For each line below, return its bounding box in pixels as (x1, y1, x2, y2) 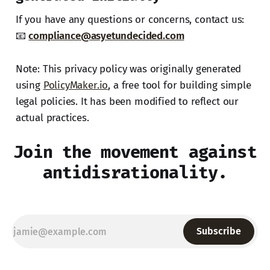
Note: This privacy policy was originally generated (15, 62, 242, 75)
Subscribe (196, 225, 241, 237)
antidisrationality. (42, 162, 228, 184)
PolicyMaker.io (43, 78, 108, 92)
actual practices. (15, 111, 89, 124)
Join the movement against (13, 142, 257, 163)
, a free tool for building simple (108, 78, 251, 92)
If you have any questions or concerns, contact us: (15, 13, 245, 26)
